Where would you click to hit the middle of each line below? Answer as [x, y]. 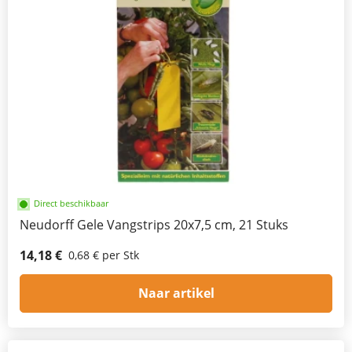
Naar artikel [176, 293]
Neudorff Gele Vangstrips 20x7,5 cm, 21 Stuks [154, 225]
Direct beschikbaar [71, 203]
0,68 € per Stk [104, 255]
